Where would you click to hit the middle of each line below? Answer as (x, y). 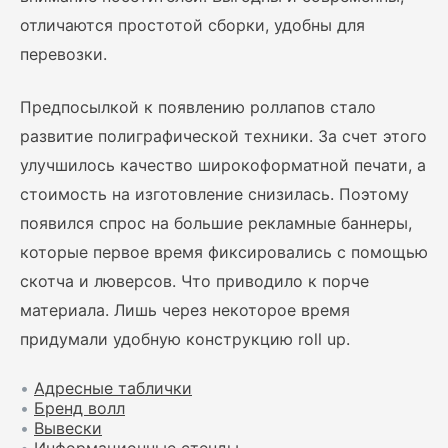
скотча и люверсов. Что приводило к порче (194, 281)
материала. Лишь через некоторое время (185, 310)
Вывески (68, 428)
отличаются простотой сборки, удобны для (192, 25)
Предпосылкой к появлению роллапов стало (198, 107)
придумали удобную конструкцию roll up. (187, 339)
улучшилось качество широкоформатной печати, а (223, 165)
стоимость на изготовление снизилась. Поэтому (214, 194)
